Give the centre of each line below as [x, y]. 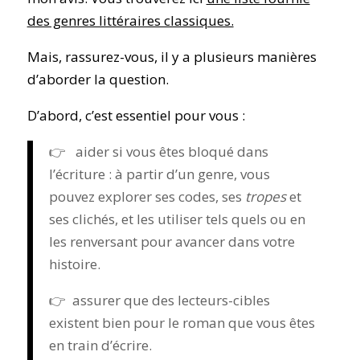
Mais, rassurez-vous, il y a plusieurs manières [172, 56]
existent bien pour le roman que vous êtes [182, 322]
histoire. [74, 264]
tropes [265, 196]
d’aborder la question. [98, 79]
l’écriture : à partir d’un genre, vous [159, 174]
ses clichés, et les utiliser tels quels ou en [177, 219]
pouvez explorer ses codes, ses [147, 196]
